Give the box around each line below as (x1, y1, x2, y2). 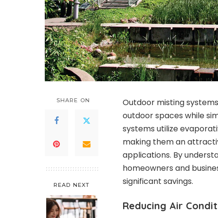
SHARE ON (56, 96, 90, 104)
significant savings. (123, 175, 193, 187)
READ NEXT (54, 181, 90, 188)
